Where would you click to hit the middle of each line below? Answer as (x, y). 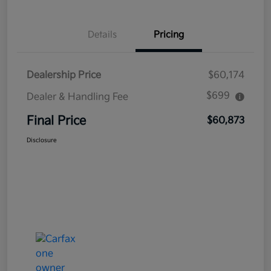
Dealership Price (64, 75)
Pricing (169, 34)
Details (102, 34)
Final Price (56, 121)
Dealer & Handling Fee (77, 97)
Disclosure (42, 140)
